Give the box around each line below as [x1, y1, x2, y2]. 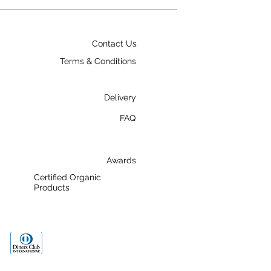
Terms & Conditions [59, 56, 136, 66]
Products [34, 183, 70, 192]
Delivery [103, 93, 136, 102]
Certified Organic [34, 172, 101, 182]
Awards [106, 155, 136, 165]
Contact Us [91, 39, 137, 48]
